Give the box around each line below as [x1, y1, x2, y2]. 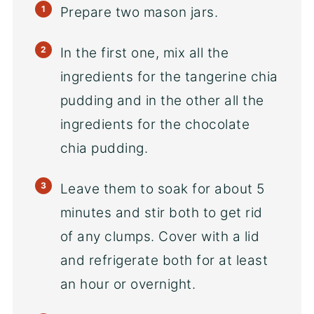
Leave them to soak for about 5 [60, 181, 265, 198]
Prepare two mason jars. [60, 4, 219, 21]
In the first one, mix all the [60, 45, 229, 62]
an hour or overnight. [60, 276, 196, 293]
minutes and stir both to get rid [60, 205, 263, 221]
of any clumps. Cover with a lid [60, 228, 260, 245]
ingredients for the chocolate [60, 116, 250, 133]
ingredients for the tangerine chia [60, 69, 278, 86]
